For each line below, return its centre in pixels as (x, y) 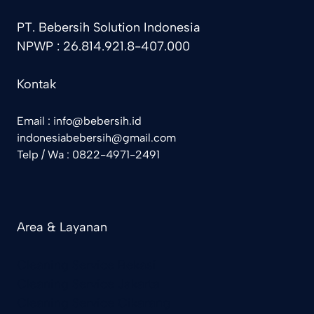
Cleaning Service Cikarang (94, 303)
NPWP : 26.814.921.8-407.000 (103, 47)
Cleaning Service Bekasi (87, 265)
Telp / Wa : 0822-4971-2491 (88, 155)
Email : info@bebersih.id (79, 121)
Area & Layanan (62, 227)
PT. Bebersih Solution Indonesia (109, 28)
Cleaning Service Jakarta (88, 284)
